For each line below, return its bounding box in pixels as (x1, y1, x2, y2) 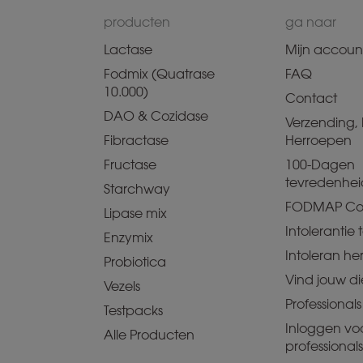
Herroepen (285, 133, 352, 149)
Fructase (104, 157, 156, 173)
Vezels (104, 279, 140, 295)
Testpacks (104, 303, 163, 319)
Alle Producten (104, 327, 194, 344)
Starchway (104, 181, 170, 198)
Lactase (104, 42, 152, 58)
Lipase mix (104, 206, 167, 222)
